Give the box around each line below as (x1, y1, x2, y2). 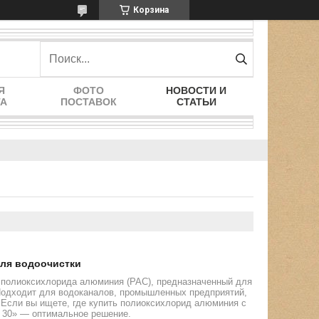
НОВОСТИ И (166, 85, 226, 96)
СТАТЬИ (176, 96, 216, 108)
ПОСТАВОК (61, 96, 117, 108)
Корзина (133, 5, 169, 15)
